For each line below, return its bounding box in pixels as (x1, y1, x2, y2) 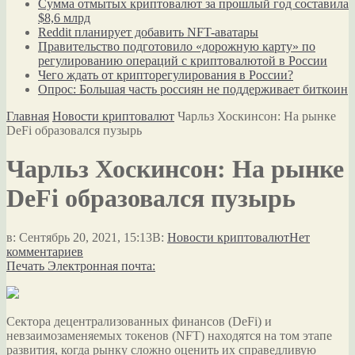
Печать (6, 258, 44, 273)
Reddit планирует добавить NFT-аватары (38, 25, 258, 39)
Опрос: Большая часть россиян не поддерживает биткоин (38, 82, 348, 96)
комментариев (6, 244, 83, 258)
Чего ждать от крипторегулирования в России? (38, 68, 293, 82)
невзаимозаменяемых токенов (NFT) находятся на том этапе (6, 328, 332, 342)
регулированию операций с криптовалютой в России (38, 54, 327, 67)
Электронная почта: (48, 258, 155, 273)
